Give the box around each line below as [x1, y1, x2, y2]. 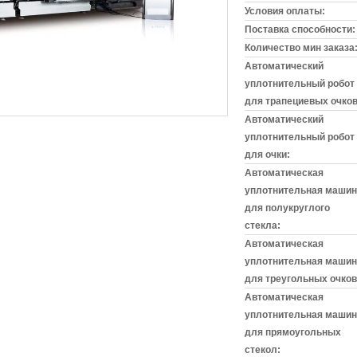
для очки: [245, 149, 290, 160]
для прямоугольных [245, 327, 341, 338]
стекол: [245, 344, 280, 355]
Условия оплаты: [245, 6, 325, 17]
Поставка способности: [245, 24, 355, 35]
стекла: [245, 220, 280, 231]
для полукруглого [245, 202, 330, 214]
